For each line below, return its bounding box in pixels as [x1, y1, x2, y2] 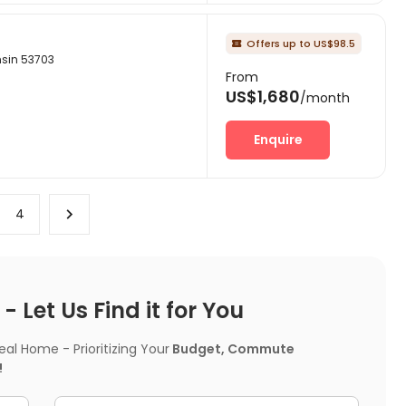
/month [300, 88, 350, 107]
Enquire [253, 130, 303, 149]
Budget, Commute [169, 340, 295, 359]
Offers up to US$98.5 [246, 35, 355, 51]
